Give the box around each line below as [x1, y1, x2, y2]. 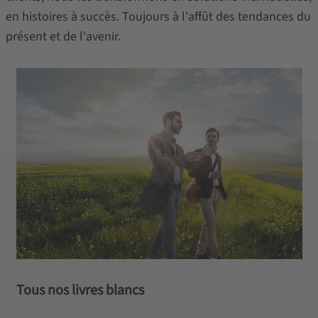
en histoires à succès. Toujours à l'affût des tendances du [5, 8, 311, 26]
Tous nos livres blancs [16, 280, 144, 300]
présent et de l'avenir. [5, 28, 121, 45]
